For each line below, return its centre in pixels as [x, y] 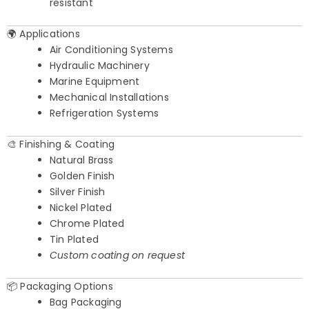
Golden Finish [82, 176]
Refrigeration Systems [104, 113]
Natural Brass [82, 160]
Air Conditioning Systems [111, 50]
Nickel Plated [81, 208]
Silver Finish [78, 192]
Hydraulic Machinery [100, 66]
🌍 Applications [43, 34]
